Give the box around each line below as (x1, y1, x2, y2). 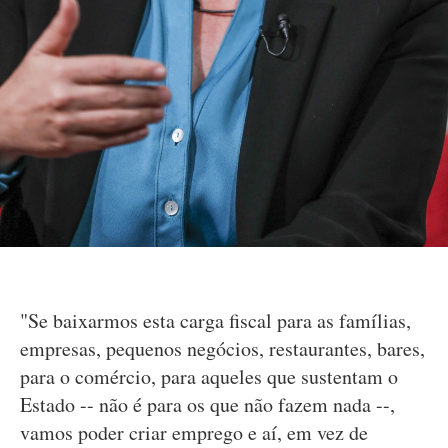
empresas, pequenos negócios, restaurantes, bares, (20, 335, 425, 363)
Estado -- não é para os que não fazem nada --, (20, 391, 395, 419)
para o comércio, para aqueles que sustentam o (20, 363, 398, 391)
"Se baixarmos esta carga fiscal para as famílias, (20, 307, 411, 335)
